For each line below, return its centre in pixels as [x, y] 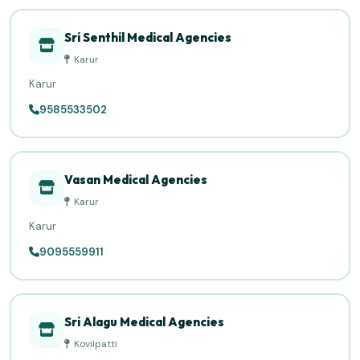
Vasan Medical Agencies [136, 180]
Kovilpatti [96, 344]
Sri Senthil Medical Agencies [148, 37]
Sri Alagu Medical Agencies [144, 322]
